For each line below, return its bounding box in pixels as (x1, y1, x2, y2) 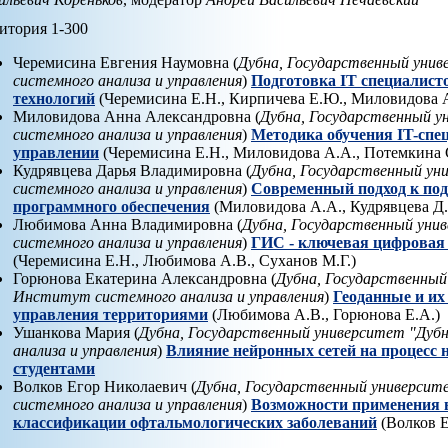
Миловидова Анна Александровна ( (13, 107, 260, 125)
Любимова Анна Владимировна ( (13, 215, 242, 233)
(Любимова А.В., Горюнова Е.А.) (208, 305, 440, 323)
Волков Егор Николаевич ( (13, 377, 196, 395)
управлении (13, 143, 99, 161)
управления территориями (13, 305, 208, 323)
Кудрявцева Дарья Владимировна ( (13, 161, 251, 179)
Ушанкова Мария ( (13, 323, 139, 341)
